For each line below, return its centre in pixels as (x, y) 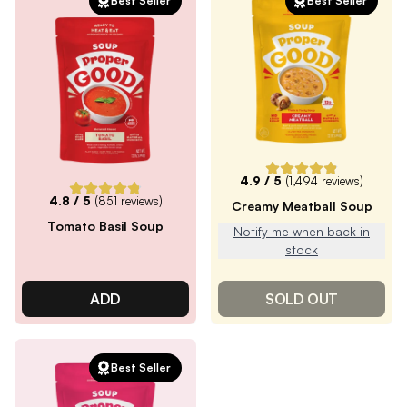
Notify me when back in (302, 231)
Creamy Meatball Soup (302, 206)
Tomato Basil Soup (105, 226)
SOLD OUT (302, 299)
